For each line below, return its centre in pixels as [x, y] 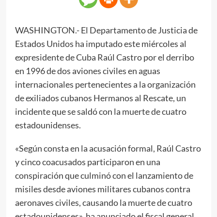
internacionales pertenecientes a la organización [105, 84]
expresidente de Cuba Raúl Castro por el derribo [104, 57]
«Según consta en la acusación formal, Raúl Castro [108, 148]
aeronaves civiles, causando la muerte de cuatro [103, 202]
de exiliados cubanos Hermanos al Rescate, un [100, 98]
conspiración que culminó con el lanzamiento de [104, 175]
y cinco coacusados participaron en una [87, 162]
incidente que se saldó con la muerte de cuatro [101, 111]
